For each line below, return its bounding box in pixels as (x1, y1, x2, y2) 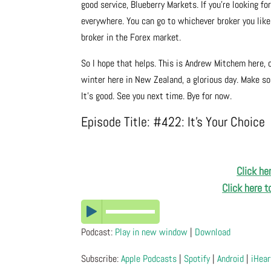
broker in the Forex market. (81, 31, 181, 44)
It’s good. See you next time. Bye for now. (81, 90, 232, 103)
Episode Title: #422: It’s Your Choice (81, 113, 266, 131)
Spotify (184, 252, 211, 266)
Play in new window (115, 226, 188, 239)
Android (217, 252, 244, 266)
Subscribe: (81, 252, 122, 266)
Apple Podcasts (121, 252, 177, 266)
